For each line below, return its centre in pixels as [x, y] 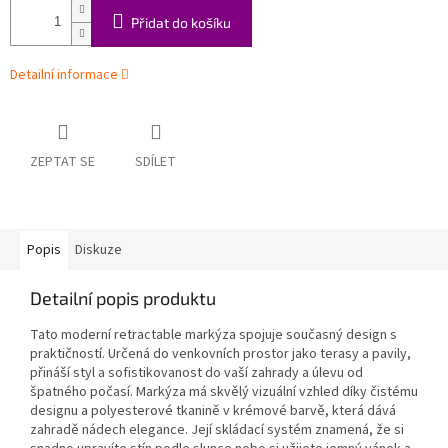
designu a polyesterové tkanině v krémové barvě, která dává [213, 411]
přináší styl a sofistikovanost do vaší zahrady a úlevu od [196, 373]
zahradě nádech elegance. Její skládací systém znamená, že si [217, 430]
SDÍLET [155, 162]
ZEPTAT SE [62, 162]
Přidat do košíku [181, 23]
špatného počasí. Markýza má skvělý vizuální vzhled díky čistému [224, 392]
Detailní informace [64, 75]
